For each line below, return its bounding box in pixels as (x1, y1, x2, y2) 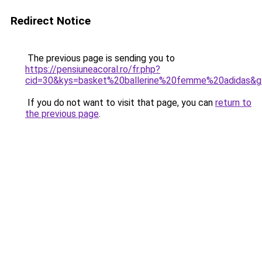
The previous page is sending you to (25, 53, 175, 64)
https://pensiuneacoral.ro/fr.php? (25, 64, 160, 75)
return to (215, 97, 251, 108)
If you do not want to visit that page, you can (25, 97, 215, 108)
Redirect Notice (11, 14, 91, 27)
